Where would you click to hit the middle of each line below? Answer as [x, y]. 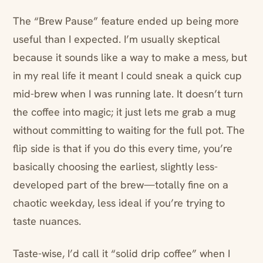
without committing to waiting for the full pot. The [129, 130]
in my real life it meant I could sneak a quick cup [127, 76]
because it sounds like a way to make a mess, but [130, 58]
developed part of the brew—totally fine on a [121, 185]
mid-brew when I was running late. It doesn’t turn [128, 94]
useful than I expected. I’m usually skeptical [117, 39]
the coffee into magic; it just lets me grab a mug [124, 112]
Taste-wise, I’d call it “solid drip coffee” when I [122, 254]
